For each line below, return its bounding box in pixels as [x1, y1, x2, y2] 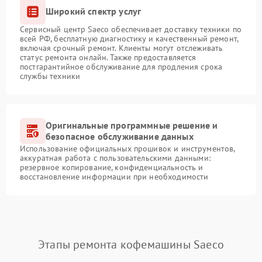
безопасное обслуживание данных [46, 130, 194, 142]
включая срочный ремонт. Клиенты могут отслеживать [20, 42, 223, 53]
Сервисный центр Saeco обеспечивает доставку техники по [20, 23, 242, 35]
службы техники [20, 70, 81, 81]
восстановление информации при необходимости [20, 171, 209, 182]
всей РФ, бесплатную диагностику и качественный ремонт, [20, 33, 239, 44]
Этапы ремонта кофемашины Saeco [38, 236, 224, 252]
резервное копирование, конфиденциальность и [20, 161, 204, 173]
